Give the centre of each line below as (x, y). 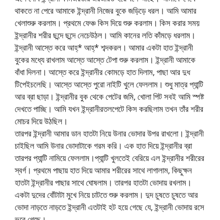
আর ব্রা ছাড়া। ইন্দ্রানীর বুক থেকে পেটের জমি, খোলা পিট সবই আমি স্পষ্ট (109, 96)
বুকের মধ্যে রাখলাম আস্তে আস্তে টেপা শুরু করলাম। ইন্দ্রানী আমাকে (105, 59)
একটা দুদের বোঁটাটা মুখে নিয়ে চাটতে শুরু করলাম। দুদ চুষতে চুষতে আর (106, 194)
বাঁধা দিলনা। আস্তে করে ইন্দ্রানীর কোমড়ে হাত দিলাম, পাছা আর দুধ (102, 72)
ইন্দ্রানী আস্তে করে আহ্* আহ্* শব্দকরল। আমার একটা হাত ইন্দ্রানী (104, 47)
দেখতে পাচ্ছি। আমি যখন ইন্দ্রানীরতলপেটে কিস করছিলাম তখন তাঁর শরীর (109, 109)
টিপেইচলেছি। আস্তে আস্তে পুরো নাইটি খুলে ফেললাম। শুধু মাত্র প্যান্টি (109, 84)
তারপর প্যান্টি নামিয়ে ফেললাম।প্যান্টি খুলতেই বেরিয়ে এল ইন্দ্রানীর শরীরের (110, 158)
